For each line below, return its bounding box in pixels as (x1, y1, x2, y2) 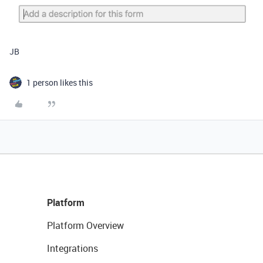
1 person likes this (26, 76, 93, 88)
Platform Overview (47, 218, 124, 232)
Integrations (47, 241, 98, 255)
